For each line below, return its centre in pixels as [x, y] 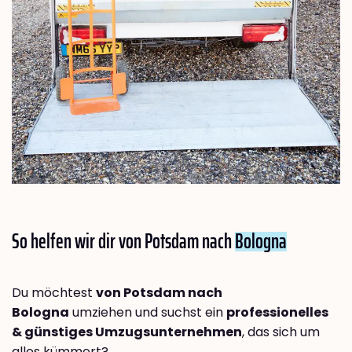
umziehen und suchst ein [148, 313]
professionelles [277, 313]
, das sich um [281, 332]
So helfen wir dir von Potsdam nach [123, 241]
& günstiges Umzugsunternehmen [127, 332]
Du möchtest [54, 293]
